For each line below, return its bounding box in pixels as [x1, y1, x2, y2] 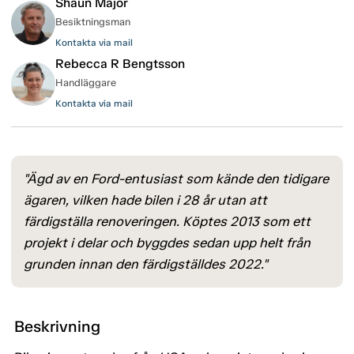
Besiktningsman [55, 16, 130, 28]
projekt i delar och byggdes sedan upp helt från [24, 235, 311, 251]
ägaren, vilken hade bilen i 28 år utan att [24, 192, 267, 209]
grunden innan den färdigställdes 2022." [24, 256, 267, 273]
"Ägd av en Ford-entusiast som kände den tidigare [24, 171, 329, 187]
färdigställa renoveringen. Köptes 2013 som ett [24, 213, 311, 230]
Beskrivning [14, 317, 100, 337]
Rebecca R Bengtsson [55, 56, 185, 72]
